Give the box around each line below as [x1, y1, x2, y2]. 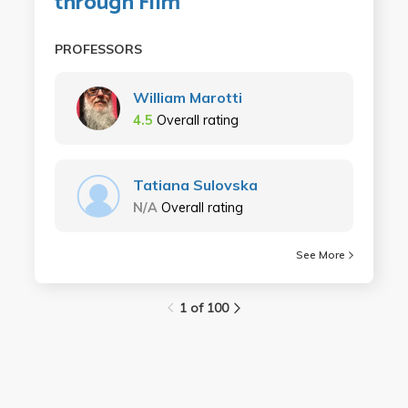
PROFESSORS [54, 41, 142, 58]
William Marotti [132, 88, 242, 107]
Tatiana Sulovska [132, 176, 258, 195]
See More [296, 248, 346, 262]
